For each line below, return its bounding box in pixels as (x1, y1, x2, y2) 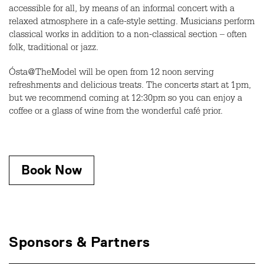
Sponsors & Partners (9, 234, 150, 250)
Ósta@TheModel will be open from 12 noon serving (9, 69, 214, 79)
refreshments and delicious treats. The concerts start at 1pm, (9, 82, 251, 92)
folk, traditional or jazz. (9, 44, 98, 54)
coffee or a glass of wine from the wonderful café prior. (9, 108, 223, 118)
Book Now (21, 163, 82, 178)
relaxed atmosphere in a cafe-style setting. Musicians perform (9, 18, 255, 28)
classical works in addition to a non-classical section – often (9, 31, 247, 41)
